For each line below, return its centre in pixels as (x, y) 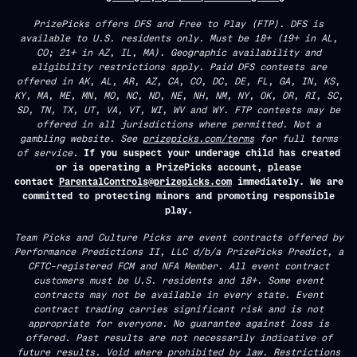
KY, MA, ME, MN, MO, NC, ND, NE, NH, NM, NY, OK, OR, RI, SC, (178, 95)
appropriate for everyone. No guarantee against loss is (178, 323)
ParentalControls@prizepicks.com (145, 181)
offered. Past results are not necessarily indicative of (178, 337)
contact (36, 181)
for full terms (296, 138)
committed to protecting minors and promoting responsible (178, 195)
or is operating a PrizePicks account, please (178, 167)
